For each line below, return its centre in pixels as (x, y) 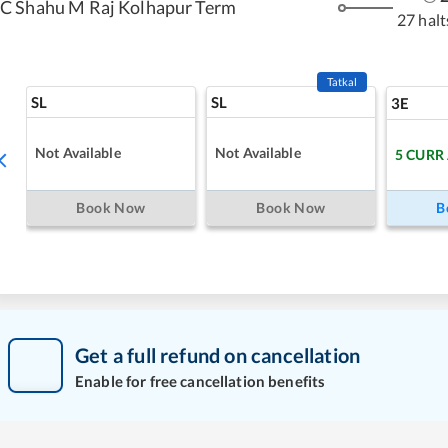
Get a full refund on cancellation (218, 354)
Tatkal (342, 81)
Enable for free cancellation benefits (200, 380)
